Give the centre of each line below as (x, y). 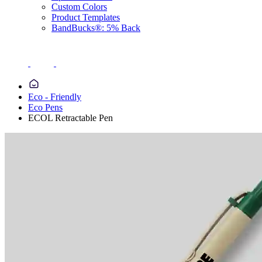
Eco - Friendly (55, 97)
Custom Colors (79, 7)
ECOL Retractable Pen (70, 118)
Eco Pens (45, 107)
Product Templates (86, 17)
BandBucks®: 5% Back (96, 28)
